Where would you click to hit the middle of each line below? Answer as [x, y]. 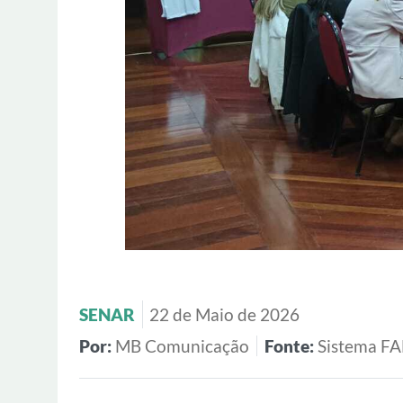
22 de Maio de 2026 [225, 314]
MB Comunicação [182, 346]
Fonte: [291, 346]
